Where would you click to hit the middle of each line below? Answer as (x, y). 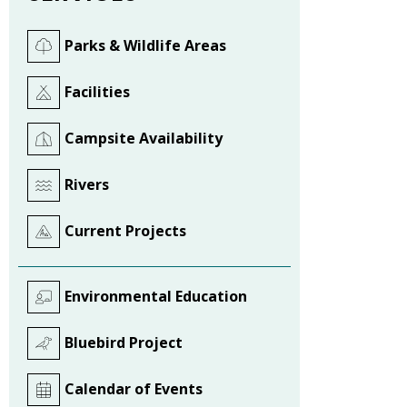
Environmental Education (156, 296)
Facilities (97, 92)
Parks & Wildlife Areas (145, 45)
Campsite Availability (144, 138)
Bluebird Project (124, 342)
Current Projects (125, 231)
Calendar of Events (134, 389)
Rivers (87, 184)
